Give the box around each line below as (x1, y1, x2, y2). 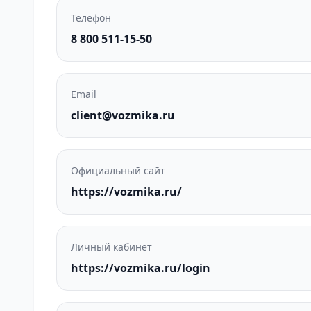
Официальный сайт (71, 164, 165, 177)
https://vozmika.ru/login (71, 260, 210, 276)
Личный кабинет (71, 240, 152, 253)
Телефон (71, 11, 111, 24)
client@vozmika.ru (71, 108, 175, 123)
